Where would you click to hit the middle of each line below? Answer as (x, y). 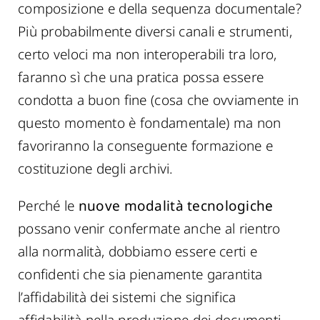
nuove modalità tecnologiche (176, 206)
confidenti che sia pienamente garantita (140, 274)
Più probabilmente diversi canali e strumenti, (155, 31)
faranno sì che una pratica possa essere (141, 77)
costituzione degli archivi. (96, 169)
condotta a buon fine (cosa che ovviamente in (159, 100)
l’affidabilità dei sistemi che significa (127, 297)
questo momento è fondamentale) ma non (150, 123)
